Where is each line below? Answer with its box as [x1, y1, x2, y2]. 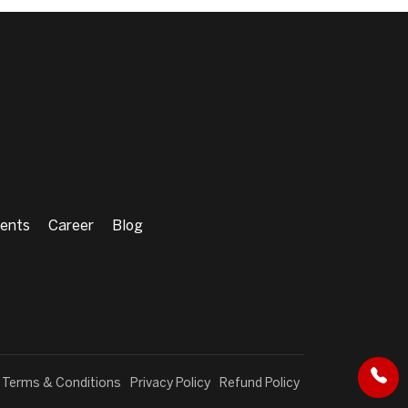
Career [48, 219, 94, 233]
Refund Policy [219, 377, 300, 390]
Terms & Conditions [2, 377, 121, 390]
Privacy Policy [130, 377, 210, 390]
